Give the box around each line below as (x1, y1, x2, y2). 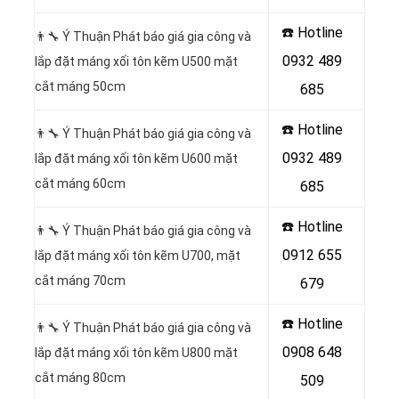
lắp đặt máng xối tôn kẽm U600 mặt (35, 151, 238, 167)
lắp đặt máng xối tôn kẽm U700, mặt (35, 248, 240, 264)
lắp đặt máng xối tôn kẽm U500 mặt (35, 54, 238, 69)
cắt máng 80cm (35, 370, 126, 386)
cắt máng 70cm (35, 273, 126, 289)
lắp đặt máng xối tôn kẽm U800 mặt (35, 346, 238, 361)
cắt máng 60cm (35, 176, 126, 191)
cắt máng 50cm (35, 79, 126, 94)
